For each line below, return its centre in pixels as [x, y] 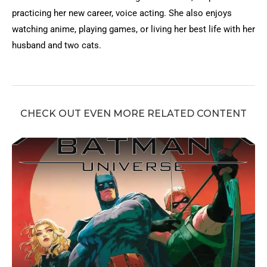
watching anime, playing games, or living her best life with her [133, 29]
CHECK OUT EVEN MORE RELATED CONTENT [133, 114]
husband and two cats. [57, 45]
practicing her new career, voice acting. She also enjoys [122, 13]
